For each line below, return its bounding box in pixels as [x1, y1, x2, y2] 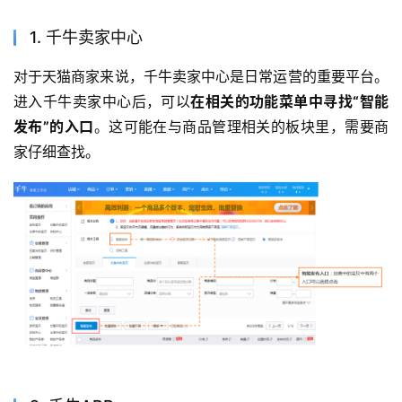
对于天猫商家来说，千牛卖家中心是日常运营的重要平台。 [13, 67, 389, 86]
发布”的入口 [13, 118, 94, 136]
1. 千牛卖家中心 [30, 28, 143, 48]
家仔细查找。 [13, 143, 100, 162]
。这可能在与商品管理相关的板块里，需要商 [93, 118, 389, 136]
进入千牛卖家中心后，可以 [13, 92, 191, 111]
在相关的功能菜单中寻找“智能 [190, 92, 389, 111]
